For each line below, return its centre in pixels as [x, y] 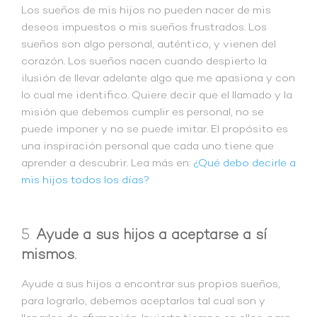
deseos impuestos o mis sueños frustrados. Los [144, 27]
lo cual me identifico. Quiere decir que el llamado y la [157, 95]
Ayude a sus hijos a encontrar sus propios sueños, [151, 285]
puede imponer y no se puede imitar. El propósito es [155, 129]
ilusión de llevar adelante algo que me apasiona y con [158, 78]
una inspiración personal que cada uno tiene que [148, 146]
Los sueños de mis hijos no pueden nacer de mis [146, 10]
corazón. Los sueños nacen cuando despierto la [144, 61]
